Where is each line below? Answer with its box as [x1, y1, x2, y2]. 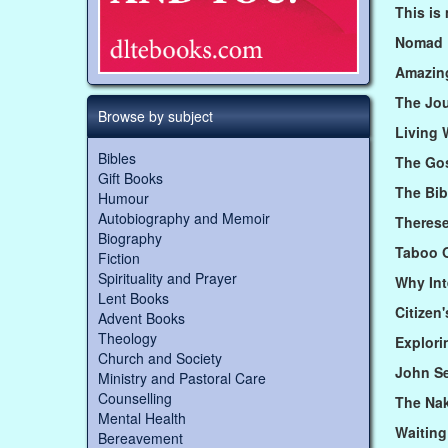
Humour [98, 188, 149, 209]
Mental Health [98, 408, 186, 429]
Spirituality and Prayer [98, 268, 237, 289]
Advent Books [98, 308, 185, 329]
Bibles [98, 148, 136, 169]
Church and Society [98, 348, 222, 369]
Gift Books [98, 168, 163, 189]
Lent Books [98, 288, 169, 309]
